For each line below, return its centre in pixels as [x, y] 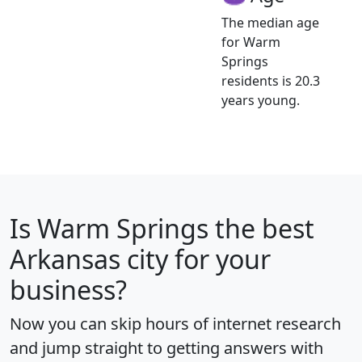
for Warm [251, 42]
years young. [261, 100]
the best [261, 228]
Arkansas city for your [140, 259]
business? [68, 289]
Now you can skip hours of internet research [175, 323]
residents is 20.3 [271, 80]
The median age [270, 22]
